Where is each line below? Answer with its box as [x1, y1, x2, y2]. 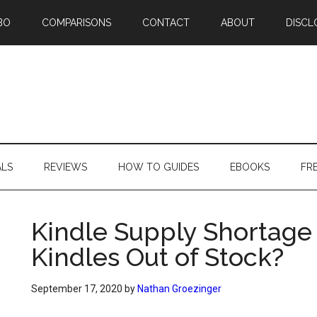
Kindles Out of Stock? [31, 242, 284, 272]
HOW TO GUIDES [118, 161, 199, 173]
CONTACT [142, 17, 190, 28]
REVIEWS [44, 161, 87, 173]
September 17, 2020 [31, 283, 122, 294]
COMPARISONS [42, 17, 111, 28]
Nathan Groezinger [137, 283, 221, 294]
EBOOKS [230, 161, 270, 173]
